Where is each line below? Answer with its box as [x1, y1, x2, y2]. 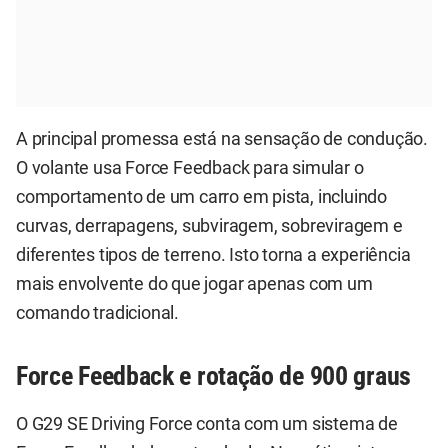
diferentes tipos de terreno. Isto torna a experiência [16, 244, 411, 265]
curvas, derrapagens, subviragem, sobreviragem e [16, 215, 403, 236]
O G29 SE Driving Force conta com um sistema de [16, 414, 398, 434]
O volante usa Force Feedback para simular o [16, 157, 364, 178]
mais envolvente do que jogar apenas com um [16, 273, 373, 294]
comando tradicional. [16, 302, 180, 323]
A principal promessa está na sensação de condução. [16, 128, 428, 149]
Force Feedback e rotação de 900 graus [16, 360, 411, 391]
